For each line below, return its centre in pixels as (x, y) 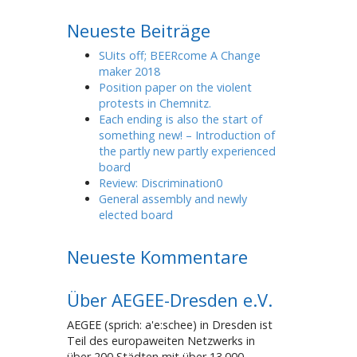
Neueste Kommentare (157, 256)
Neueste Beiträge (138, 30)
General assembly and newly (173, 198)
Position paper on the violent (175, 87)
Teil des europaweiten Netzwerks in (161, 340)
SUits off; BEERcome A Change (179, 55)
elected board (135, 214)
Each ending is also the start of (180, 119)
